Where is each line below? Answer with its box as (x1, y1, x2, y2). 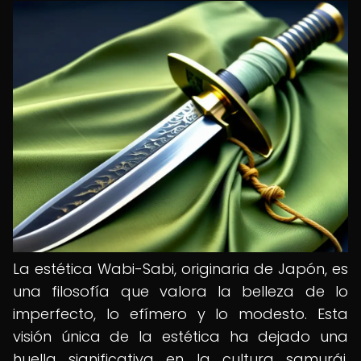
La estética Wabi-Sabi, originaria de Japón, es (13, 259, 348, 279)
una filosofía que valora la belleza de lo (13, 281, 348, 301)
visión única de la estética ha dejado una (13, 326, 348, 346)
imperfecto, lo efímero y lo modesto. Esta (13, 304, 348, 324)
